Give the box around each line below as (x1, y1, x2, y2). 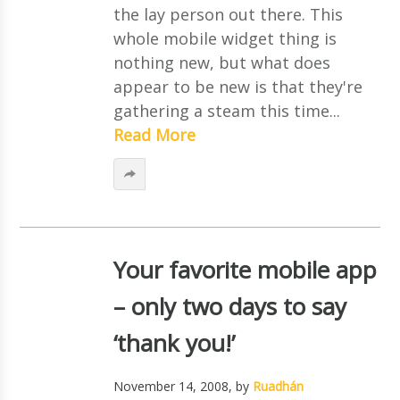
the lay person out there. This (112, 3, 343, 25)
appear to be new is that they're (112, 75, 362, 97)
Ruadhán (252, 377, 304, 395)
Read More (112, 123, 196, 146)
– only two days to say (112, 289, 346, 322)
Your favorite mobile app (112, 253, 377, 286)
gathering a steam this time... (112, 99, 340, 121)
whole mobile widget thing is (112, 27, 337, 49)
